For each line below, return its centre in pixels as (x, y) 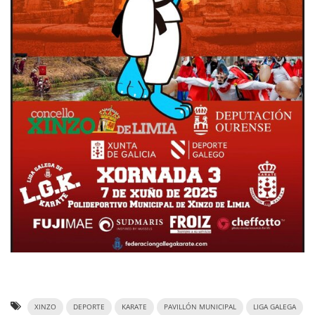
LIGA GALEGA (275, 307)
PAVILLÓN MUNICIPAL (200, 307)
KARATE (134, 307)
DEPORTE (89, 307)
